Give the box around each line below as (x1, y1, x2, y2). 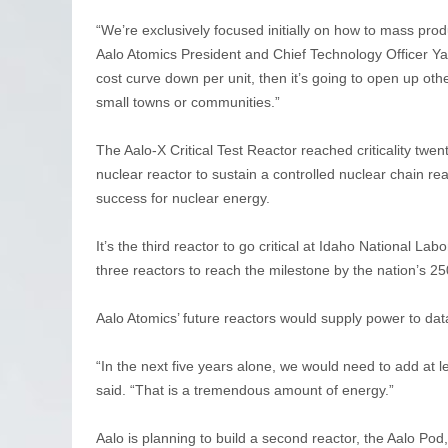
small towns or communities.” (96, 93, 280, 110)
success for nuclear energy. (96, 189, 270, 206)
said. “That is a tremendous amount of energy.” (96, 381, 394, 398)
